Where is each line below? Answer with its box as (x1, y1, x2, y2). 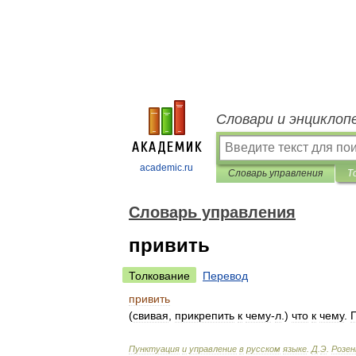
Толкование (129, 269, 190, 282)
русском (246, 344, 281, 354)
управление (189, 344, 237, 354)
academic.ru (140, 162, 193, 173)
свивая (133, 309, 168, 322)
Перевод (203, 269, 248, 282)
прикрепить (175, 309, 234, 322)
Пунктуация (129, 344, 180, 354)
